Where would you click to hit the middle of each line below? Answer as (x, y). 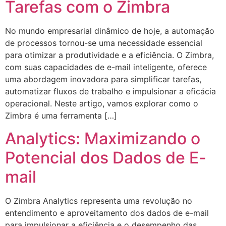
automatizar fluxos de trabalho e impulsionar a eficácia (110, 92)
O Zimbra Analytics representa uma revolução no (99, 201)
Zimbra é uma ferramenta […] (61, 116)
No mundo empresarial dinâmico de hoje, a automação (110, 31)
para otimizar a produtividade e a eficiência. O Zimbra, (109, 55)
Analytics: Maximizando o (103, 138)
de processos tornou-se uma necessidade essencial (104, 43)
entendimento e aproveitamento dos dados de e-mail (107, 213)
